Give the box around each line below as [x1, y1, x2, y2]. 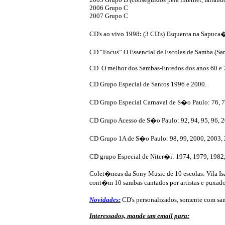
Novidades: [89, 195, 121, 203]
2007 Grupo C [89, 12, 128, 20]
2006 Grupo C [89, 4, 128, 12]
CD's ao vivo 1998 [89, 30, 140, 38]
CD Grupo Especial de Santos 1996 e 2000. [89, 80, 206, 88]
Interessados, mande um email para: [89, 211, 189, 219]
